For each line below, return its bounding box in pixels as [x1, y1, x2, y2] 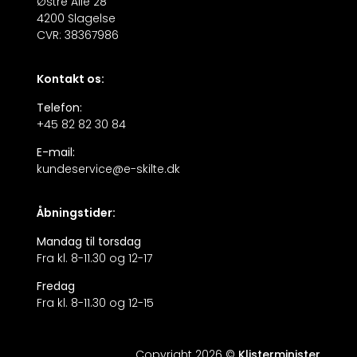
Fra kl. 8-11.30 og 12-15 [36, 295, 154, 312]
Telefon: [36, 99, 82, 116]
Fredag [36, 278, 75, 295]
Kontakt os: [36, 71, 104, 88]
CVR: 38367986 [36, 26, 119, 43]
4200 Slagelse [36, 10, 116, 26]
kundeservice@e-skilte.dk [36, 160, 180, 177]
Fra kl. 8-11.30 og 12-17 [36, 249, 152, 266]
